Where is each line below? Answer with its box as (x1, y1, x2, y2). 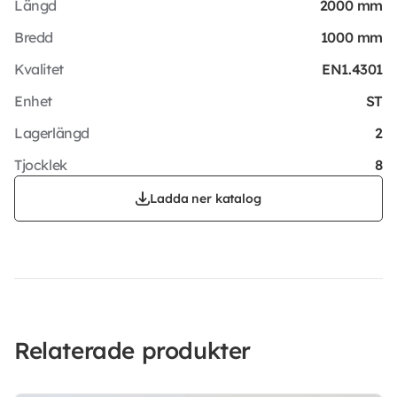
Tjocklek (14, 155, 67, 174)
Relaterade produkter (14, 335, 251, 365)
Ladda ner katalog (150, 190, 261, 206)
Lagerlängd (14, 123, 90, 142)
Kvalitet (14, 59, 64, 78)
